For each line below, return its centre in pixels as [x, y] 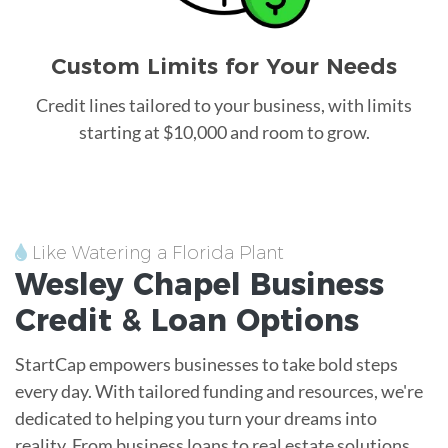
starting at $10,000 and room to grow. [224, 131]
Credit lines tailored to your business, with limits [224, 104]
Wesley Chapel [128, 284]
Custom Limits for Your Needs [224, 66]
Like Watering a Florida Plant [155, 252]
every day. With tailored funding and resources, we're [219, 390]
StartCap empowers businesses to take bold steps [206, 363]
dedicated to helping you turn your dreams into [196, 417]
